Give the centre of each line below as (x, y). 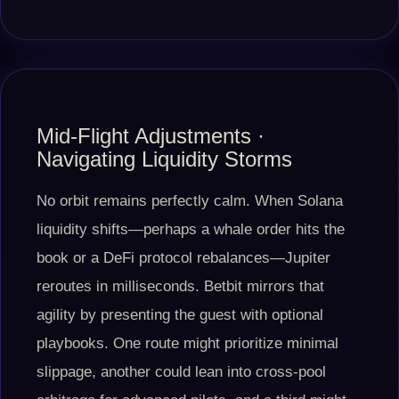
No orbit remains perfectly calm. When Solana (190, 201)
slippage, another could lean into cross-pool (181, 372)
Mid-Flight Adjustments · (151, 136)
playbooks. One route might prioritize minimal (187, 343)
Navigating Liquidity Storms (164, 159)
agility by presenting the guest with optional (180, 315)
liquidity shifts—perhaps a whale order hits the (191, 229)
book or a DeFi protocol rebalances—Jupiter (183, 258)
